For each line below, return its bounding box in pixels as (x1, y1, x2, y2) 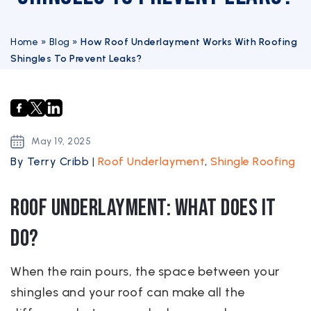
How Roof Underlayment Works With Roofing (81, 36, 297, 48)
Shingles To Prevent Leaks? (10, 53, 142, 65)
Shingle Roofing (210, 155, 296, 168)
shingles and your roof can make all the (10, 285, 245, 300)
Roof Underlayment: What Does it (10, 194, 276, 222)
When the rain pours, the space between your (10, 264, 280, 279)
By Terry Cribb (10, 155, 92, 168)
